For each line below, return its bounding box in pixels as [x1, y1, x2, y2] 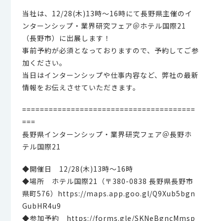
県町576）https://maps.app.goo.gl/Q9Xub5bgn [22, 188, 195, 198]
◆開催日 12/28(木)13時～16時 [22, 164, 133, 174]
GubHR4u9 [22, 201, 61, 211]
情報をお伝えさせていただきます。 [22, 82, 140, 92]
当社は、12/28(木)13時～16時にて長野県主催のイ [22, 8, 192, 18]
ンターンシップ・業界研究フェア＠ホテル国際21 [22, 21, 186, 31]
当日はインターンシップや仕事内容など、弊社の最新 [22, 70, 199, 80]
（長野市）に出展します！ [22, 33, 111, 43]
